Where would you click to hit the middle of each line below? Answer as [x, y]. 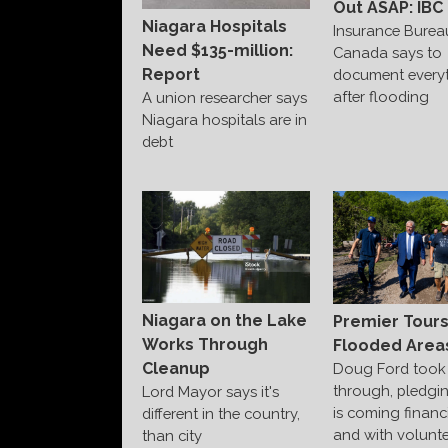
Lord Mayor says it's [210, 391]
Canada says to [387, 52]
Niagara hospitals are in [224, 120]
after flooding [380, 96]
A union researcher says [224, 98]
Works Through [205, 344]
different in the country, [221, 413]
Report [171, 75]
